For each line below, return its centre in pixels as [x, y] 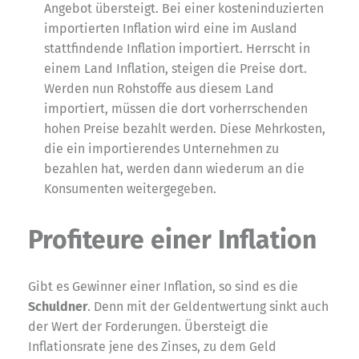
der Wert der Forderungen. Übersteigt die [148, 326]
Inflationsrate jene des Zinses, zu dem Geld [152, 346]
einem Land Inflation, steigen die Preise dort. [175, 68]
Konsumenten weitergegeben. [130, 188]
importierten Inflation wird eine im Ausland [171, 28]
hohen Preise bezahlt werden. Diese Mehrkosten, [185, 128]
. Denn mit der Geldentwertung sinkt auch [208, 306]
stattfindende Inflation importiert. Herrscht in [177, 48]
